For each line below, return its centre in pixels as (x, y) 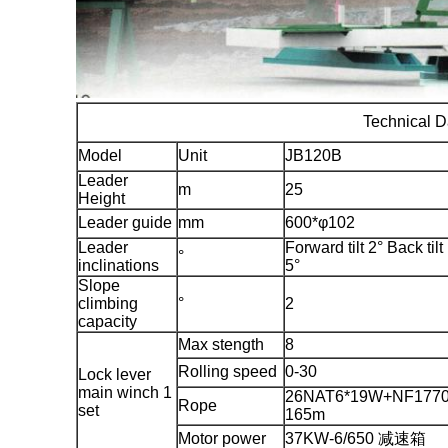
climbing (108, 303)
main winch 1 (125, 392)
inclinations (118, 265)
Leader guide (125, 222)
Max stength (221, 344)
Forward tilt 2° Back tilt (364, 247)
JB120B (313, 155)
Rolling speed (227, 371)
